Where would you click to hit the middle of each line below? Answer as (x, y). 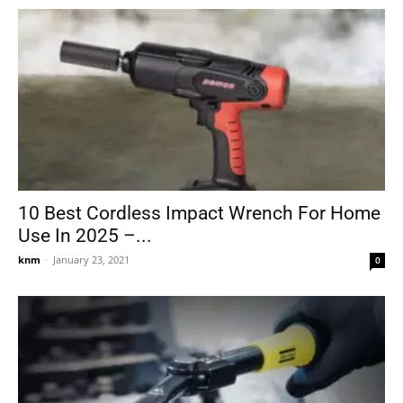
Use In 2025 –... (85, 235)
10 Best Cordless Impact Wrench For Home (199, 213)
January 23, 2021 (91, 259)
